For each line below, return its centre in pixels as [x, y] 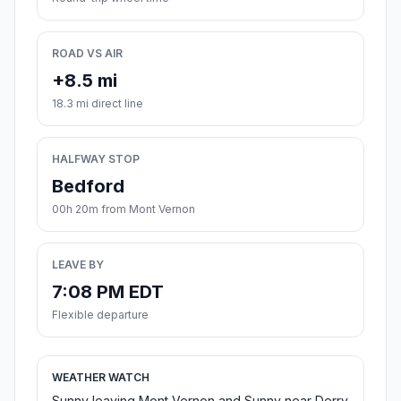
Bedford [88, 187]
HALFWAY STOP [96, 159]
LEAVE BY [78, 265]
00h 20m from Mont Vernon [124, 209]
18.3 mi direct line [98, 104]
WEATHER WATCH [101, 378]
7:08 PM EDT [108, 292]
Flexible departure [100, 315]
